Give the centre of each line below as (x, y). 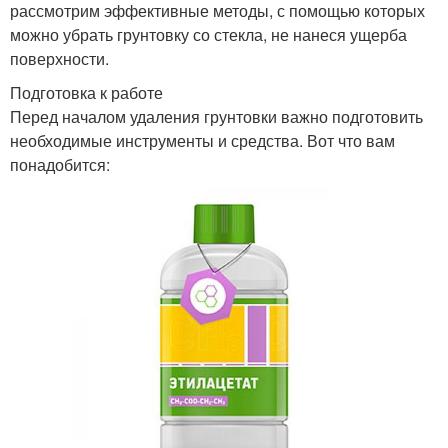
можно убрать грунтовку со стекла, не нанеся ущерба (208, 34)
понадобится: (60, 164)
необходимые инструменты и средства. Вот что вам (202, 140)
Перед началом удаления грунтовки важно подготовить (216, 116)
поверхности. (59, 58)
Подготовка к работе (86, 92)
